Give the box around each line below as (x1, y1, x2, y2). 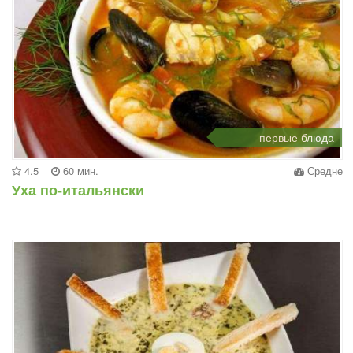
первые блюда (259, 128, 334, 145)
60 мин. (60, 162, 98, 178)
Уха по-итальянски (12, 179, 144, 200)
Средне (304, 162, 343, 178)
